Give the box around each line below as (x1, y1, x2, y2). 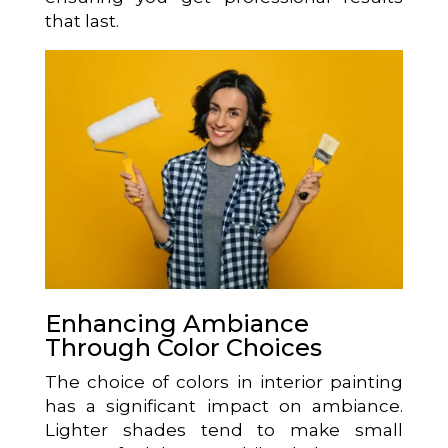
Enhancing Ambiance (44, 308, 309, 338)
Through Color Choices (44, 332, 322, 362)
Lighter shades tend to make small (44, 419, 404, 440)
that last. (44, 11, 119, 31)
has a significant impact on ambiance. (44, 395, 404, 416)
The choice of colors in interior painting (44, 371, 404, 392)
